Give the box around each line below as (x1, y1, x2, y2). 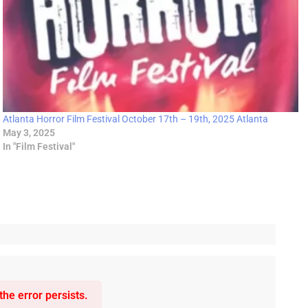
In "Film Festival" (3, 141, 76, 153)
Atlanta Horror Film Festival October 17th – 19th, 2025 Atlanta (3, 113, 269, 125)
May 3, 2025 (3, 127, 56, 139)
